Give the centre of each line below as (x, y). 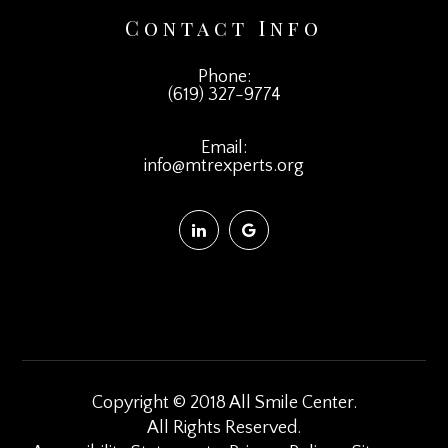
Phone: (224, 76)
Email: (224, 147)
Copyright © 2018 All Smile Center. (224, 402)
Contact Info (224, 27)
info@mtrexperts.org (224, 165)
